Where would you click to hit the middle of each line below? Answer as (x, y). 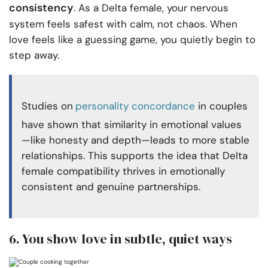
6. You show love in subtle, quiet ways (121, 239)
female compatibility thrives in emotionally (123, 171)
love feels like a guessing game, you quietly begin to (132, 40)
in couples (221, 106)
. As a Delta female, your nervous (151, 8)
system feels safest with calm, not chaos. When (123, 24)
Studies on (47, 106)
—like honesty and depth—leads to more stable (135, 140)
